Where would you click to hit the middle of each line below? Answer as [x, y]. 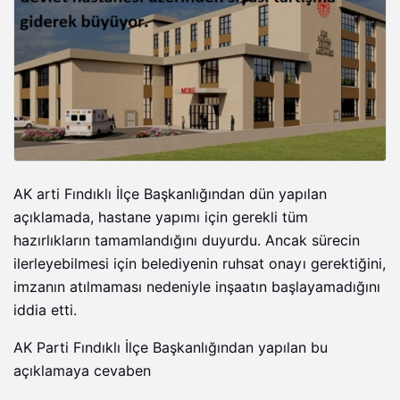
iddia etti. [45, 311]
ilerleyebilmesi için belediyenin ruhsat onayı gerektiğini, [200, 264]
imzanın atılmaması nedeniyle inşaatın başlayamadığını [197, 287]
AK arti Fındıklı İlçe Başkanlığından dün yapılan [170, 195]
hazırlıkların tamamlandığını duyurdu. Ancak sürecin [187, 241]
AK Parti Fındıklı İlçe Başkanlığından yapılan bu [171, 348]
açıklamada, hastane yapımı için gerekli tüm [161, 218]
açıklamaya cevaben [82, 371]
